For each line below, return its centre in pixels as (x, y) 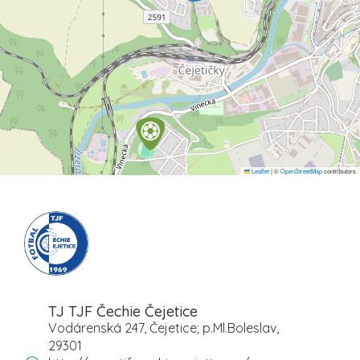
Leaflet (260, 170)
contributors (339, 170)
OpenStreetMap (301, 170)
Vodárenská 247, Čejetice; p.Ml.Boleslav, (164, 327)
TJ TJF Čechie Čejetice (123, 311)
